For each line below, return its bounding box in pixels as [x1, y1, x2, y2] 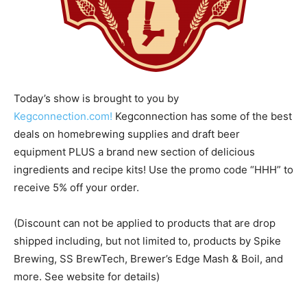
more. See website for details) [14, 270, 160, 284]
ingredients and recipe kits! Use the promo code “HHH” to [14, 163, 293, 177]
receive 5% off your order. [14, 181, 139, 195]
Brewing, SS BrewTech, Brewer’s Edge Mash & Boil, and [14, 252, 283, 266]
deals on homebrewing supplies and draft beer [14, 127, 240, 141]
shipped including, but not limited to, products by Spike [14, 234, 281, 248]
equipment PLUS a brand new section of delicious [14, 145, 255, 159]
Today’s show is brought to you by [14, 92, 179, 106]
